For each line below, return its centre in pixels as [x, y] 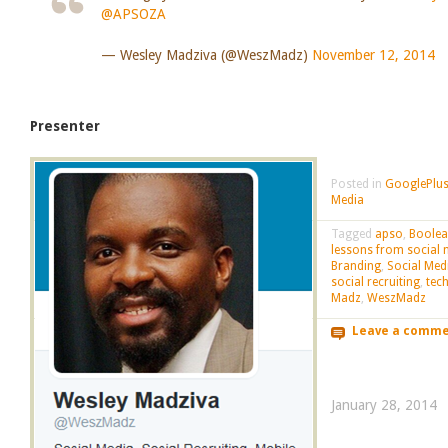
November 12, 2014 [373, 54]
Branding [355, 265]
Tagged [352, 233]
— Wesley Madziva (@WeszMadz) [206, 54]
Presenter [65, 125]
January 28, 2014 [383, 404]
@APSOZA [133, 13]
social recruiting [375, 281]
